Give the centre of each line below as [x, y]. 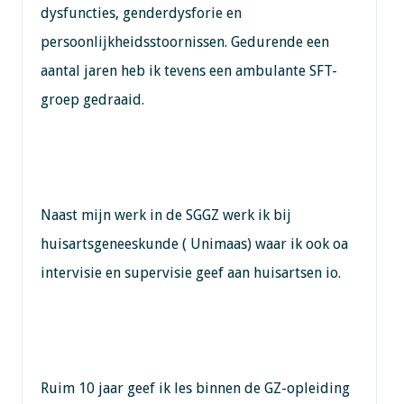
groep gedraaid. [92, 99]
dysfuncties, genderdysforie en [141, 13]
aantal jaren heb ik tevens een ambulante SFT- [188, 70]
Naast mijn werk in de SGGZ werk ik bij [165, 215]
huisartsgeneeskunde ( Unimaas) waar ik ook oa [194, 243]
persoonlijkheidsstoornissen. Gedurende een [184, 41]
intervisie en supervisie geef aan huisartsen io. [190, 272]
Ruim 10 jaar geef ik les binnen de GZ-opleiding [195, 388]
